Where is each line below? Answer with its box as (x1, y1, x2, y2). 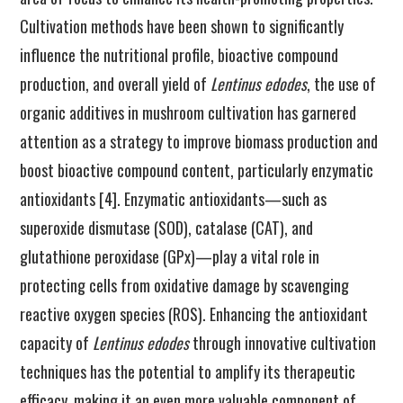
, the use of (307, 72, 377, 95)
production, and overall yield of (20, 72, 211, 95)
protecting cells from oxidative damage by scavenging (20, 273, 350, 297)
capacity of (20, 331, 94, 354)
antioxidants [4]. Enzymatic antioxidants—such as (20, 187, 327, 210)
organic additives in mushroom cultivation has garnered (20, 101, 357, 124)
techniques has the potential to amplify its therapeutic (20, 360, 356, 383)
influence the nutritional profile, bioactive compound (20, 43, 339, 67)
